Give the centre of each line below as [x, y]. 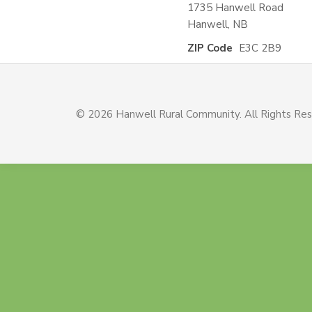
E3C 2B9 [260, 48]
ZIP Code [210, 48]
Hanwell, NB [217, 24]
